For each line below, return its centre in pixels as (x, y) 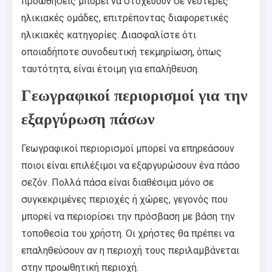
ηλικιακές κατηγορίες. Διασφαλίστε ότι (109, 35)
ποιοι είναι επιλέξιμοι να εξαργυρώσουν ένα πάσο (131, 166)
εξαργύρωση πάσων (88, 120)
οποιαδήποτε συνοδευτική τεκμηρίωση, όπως (121, 52)
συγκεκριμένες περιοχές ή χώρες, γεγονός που (124, 200)
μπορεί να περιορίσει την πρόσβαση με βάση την (128, 217)
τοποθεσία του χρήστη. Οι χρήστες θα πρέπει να (128, 234)
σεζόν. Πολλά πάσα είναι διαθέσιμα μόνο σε (117, 183)
